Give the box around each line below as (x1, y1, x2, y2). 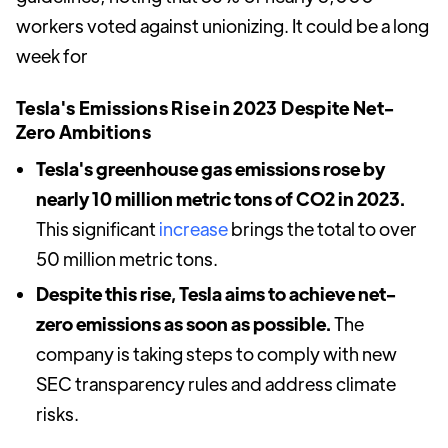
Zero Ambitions (16, 120, 152, 143)
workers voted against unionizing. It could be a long (16, 14, 429, 37)
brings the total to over (228, 217, 417, 240)
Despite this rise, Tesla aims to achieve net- (36, 282, 396, 305)
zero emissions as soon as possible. (36, 312, 331, 335)
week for (16, 44, 88, 67)
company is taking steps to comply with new (36, 342, 397, 365)
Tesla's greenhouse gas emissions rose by (36, 157, 385, 180)
